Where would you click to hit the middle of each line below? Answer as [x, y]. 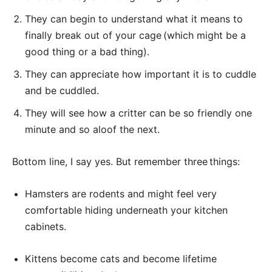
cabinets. [46, 226]
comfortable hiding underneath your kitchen [126, 210]
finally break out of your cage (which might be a [135, 35]
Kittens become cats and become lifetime [121, 259]
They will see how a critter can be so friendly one [138, 113]
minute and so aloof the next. [92, 129]
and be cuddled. [62, 90]
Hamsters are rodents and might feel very [121, 194]
